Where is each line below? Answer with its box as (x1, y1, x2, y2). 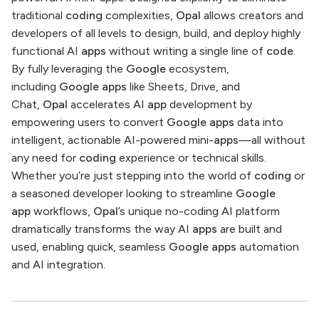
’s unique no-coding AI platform (118, 204, 280, 218)
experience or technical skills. (116, 150, 266, 164)
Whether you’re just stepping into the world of (11, 168, 254, 182)
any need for (11, 150, 79, 164)
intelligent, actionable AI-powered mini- (11, 132, 214, 147)
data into (234, 115, 283, 129)
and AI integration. (11, 257, 105, 271)
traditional (11, 8, 66, 22)
